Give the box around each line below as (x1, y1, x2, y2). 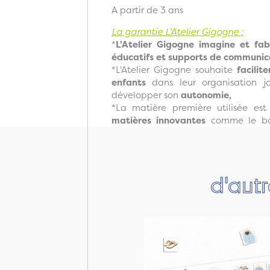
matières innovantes (111, 113, 206, 127)
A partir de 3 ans (111, 3, 183, 16)
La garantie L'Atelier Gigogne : (111, 25, 243, 38)
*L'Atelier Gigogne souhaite (111, 63, 233, 76)
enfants (111, 75, 146, 89)
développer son (111, 88, 181, 101)
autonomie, (181, 88, 231, 101)
